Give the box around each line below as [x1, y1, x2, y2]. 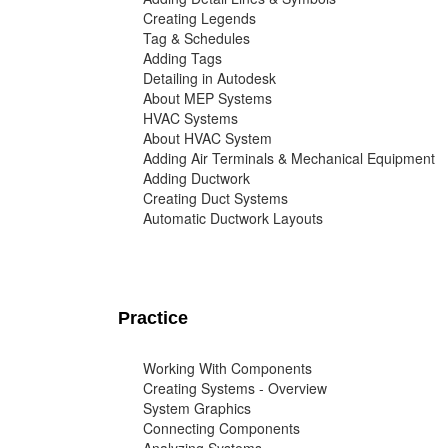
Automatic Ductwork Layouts [143, 208, 323, 229]
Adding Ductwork [143, 168, 250, 189]
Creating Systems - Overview [143, 378, 327, 399]
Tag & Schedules [143, 28, 250, 49]
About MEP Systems [143, 88, 272, 109]
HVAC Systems [143, 108, 238, 129]
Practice [118, 308, 188, 329]
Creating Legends [143, 8, 256, 29]
